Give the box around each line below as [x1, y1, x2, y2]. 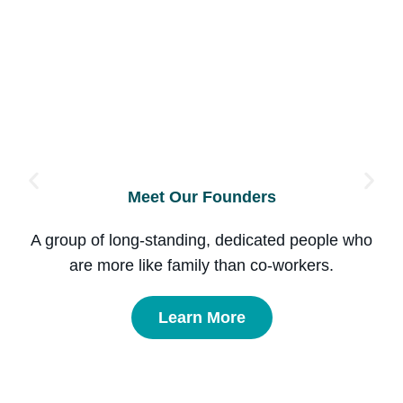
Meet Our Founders [127, 187, 276, 206]
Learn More [157, 308, 246, 327]
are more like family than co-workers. [69, 255, 334, 274]
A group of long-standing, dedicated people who [31, 230, 372, 249]
